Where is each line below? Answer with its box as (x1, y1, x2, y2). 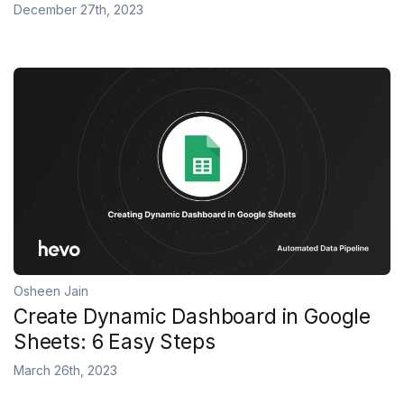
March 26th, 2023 (14, 363, 117, 378)
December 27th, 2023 (14, 2, 143, 17)
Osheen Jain (14, 282, 88, 298)
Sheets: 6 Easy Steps (14, 329, 216, 353)
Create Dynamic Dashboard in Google (14, 304, 372, 328)
